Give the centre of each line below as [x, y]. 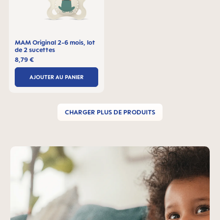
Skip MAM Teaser [44, 152]
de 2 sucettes [35, 50]
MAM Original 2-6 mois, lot [55, 42]
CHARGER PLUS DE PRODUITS [110, 112]
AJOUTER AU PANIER [56, 77]
